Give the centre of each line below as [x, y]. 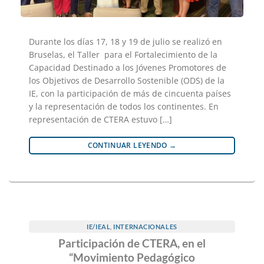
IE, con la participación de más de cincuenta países [130, 93]
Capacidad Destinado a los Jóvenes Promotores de [128, 67]
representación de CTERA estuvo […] [100, 119]
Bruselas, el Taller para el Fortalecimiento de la [123, 54]
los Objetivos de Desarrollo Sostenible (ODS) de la [127, 80]
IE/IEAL [99, 226]
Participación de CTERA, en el [132, 243]
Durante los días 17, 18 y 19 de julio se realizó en [126, 41]
